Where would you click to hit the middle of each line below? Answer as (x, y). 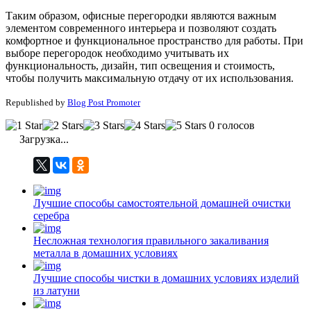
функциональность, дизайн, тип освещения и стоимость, (140, 66)
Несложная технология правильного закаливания (151, 241)
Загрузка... (43, 140)
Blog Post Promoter (104, 103)
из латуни (57, 291)
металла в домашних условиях (106, 253)
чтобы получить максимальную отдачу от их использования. (150, 78)
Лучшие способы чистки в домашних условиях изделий (166, 278)
